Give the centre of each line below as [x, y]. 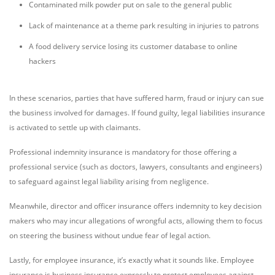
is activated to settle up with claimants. [75, 127]
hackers [42, 61]
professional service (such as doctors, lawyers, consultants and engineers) [136, 167]
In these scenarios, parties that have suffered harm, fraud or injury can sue [137, 98]
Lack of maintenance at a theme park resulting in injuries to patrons [144, 25]
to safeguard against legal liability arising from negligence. [109, 181]
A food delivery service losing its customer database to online [133, 46]
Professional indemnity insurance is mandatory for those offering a [123, 152]
